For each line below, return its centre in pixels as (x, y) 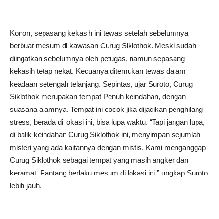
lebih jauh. (26, 186)
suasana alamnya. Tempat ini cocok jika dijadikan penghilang (106, 109)
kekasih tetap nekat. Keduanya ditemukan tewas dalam (98, 71)
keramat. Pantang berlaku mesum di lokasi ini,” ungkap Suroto (109, 173)
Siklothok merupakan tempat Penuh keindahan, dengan (98, 97)
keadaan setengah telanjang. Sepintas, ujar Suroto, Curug (101, 84)
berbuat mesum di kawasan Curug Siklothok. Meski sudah (103, 46)
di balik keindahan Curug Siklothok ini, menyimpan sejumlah (105, 135)
